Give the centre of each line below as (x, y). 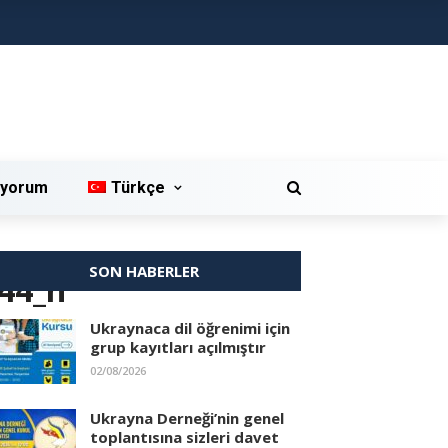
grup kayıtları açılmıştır (178, 347)
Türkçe (137, 187)
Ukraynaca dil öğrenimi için (190, 328)
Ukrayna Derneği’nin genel (187, 418)
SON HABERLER (143, 271)
